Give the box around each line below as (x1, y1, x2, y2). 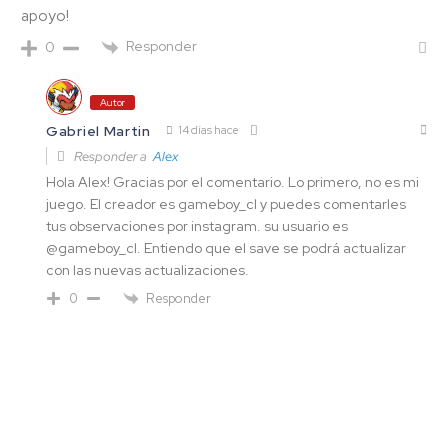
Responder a (71, 147, 153, 165)
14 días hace (176, 123, 239, 138)
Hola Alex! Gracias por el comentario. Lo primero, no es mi (46, 172, 419, 191)
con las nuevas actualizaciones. (46, 260, 249, 279)
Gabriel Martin (46, 121, 151, 140)
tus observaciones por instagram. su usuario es (46, 216, 348, 235)
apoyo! (21, 6, 69, 27)
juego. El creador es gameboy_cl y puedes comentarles (46, 194, 406, 213)
